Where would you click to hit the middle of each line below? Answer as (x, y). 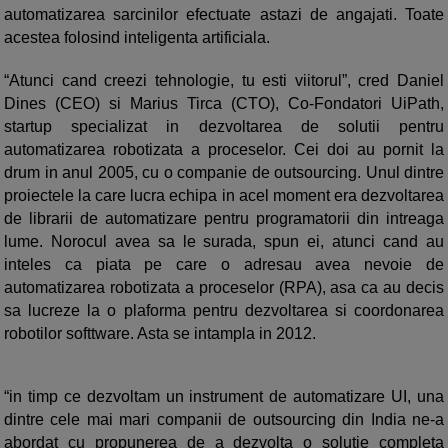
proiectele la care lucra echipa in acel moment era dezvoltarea (224, 196)
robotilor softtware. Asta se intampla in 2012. (160, 334)
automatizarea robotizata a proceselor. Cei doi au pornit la (224, 150)
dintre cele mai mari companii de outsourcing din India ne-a (224, 420)
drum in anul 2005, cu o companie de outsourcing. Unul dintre (224, 173)
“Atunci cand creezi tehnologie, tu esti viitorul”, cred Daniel (224, 81)
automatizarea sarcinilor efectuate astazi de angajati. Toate (224, 15)
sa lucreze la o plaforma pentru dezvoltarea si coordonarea (224, 311)
